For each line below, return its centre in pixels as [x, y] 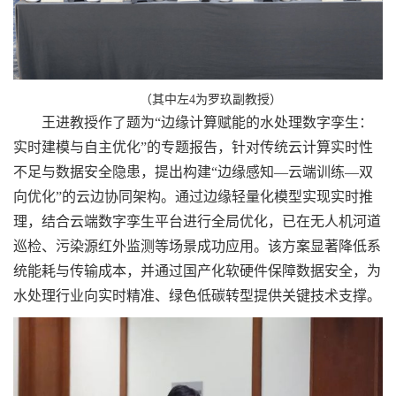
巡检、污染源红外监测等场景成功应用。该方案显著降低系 [197, 246]
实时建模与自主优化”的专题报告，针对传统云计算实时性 [193, 147]
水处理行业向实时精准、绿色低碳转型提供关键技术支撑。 [197, 295]
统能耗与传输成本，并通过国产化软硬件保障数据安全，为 [197, 270]
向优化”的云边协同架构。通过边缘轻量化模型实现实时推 [193, 196]
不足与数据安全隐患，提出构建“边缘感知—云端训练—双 [193, 171]
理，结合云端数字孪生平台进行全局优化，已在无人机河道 [197, 221]
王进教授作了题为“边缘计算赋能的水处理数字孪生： [207, 122]
